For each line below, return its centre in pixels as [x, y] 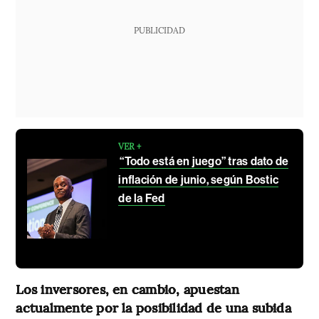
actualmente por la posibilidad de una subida [153, 308]
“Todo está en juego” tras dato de [204, 162]
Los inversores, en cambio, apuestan [127, 289]
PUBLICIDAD [159, 30]
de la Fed [142, 199]
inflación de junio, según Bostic [199, 180]
